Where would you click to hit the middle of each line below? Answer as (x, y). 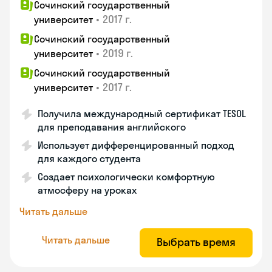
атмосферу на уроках (87, 190)
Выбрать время (196, 242)
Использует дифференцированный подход (136, 145)
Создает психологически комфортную (126, 177)
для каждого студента (89, 158)
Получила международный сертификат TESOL (142, 114)
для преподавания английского (112, 127)
